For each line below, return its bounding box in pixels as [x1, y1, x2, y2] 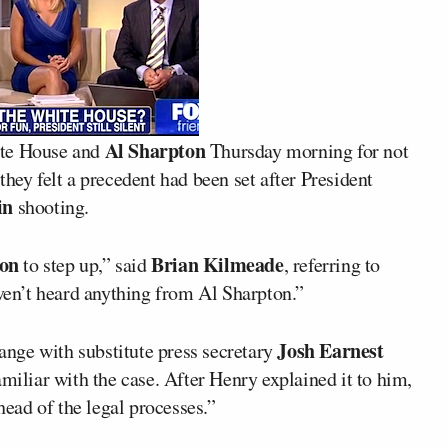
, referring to [283, 251, 381, 278]
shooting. [13, 193, 90, 220]
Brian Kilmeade [151, 250, 284, 279]
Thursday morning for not [205, 137, 409, 164]
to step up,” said [18, 251, 152, 278]
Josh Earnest [277, 336, 384, 365]
